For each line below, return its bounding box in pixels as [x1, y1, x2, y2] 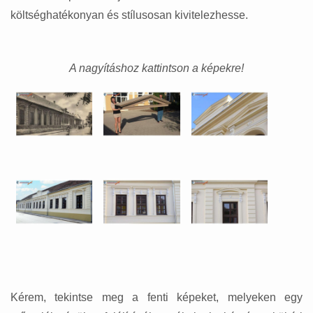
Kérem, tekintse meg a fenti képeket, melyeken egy [10, 291, 303, 304]
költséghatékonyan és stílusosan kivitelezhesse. [10, 9, 248, 22]
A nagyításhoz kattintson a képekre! [69, 62, 244, 75]
